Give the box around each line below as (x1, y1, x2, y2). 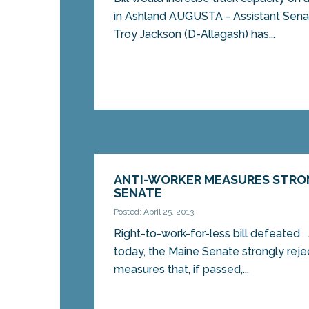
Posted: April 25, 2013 (114, 207, 195, 217)
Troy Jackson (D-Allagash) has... (114, 28, 276, 41)
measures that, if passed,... (114, 263, 250, 277)
